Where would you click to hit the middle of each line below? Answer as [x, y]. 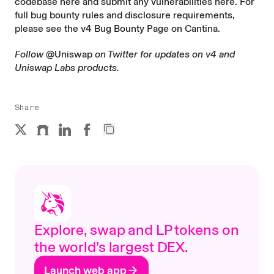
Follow [30, 54]
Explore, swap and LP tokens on [137, 230]
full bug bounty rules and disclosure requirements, [125, 15]
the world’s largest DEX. [112, 247]
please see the [48, 28]
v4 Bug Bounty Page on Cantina [149, 28]
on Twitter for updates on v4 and [164, 54]
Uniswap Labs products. [67, 68]
